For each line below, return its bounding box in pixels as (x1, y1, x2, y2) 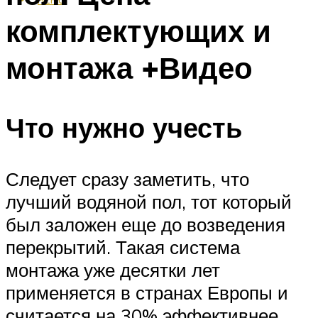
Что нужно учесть (6, 110, 242, 146)
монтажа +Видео (6, 48, 253, 86)
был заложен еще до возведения (6, 213, 285, 236)
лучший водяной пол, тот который (6, 190, 292, 214)
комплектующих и (6, 11, 271, 49)
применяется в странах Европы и (6, 281, 288, 305)
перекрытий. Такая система (6, 236, 240, 259)
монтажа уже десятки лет (6, 258, 220, 282)
